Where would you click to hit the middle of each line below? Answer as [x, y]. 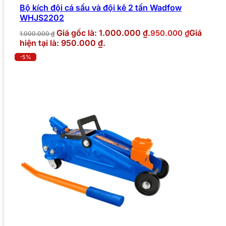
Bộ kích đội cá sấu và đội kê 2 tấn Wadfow [101, 7]
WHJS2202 [42, 17]
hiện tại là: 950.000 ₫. [63, 43]
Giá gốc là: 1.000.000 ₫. [103, 33]
